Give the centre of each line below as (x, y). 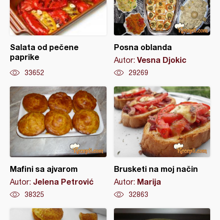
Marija (149, 181)
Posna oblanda (143, 47)
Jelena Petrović (63, 181)
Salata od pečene (44, 47)
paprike (25, 57)
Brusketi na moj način (156, 169)
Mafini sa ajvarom (44, 169)
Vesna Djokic (162, 60)
